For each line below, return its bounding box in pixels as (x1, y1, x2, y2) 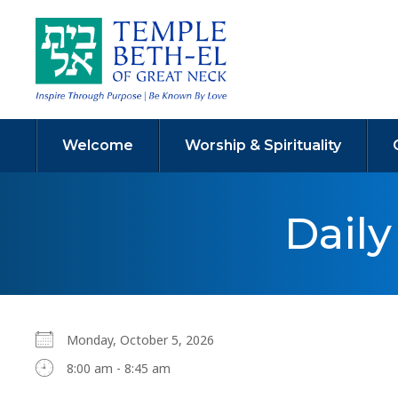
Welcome (62, 137, 133, 155)
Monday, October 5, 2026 (67, 331, 228, 349)
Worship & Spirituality (185, 137, 341, 155)
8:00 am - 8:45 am (67, 360, 171, 378)
